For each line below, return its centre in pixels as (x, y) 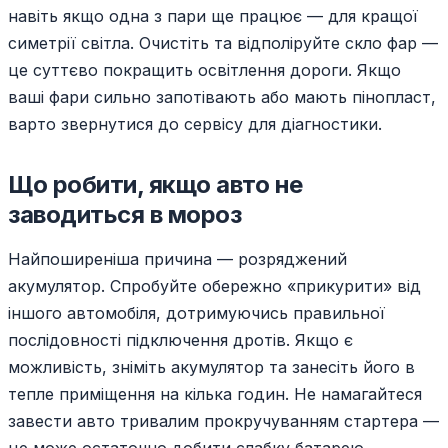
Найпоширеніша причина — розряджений (177, 259)
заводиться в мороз (125, 215)
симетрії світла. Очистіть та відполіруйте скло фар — (223, 43)
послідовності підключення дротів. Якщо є (180, 340)
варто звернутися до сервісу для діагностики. (195, 124)
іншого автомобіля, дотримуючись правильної (196, 313)
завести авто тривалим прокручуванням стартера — (223, 421)
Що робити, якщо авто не (155, 185)
